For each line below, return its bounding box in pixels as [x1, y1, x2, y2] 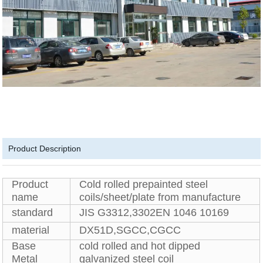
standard [12, 207, 53, 219]
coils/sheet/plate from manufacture [79, 191, 241, 204]
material [12, 224, 50, 237]
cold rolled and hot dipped [79, 240, 201, 252]
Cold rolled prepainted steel [79, 178, 208, 191]
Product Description [8, 144, 82, 154]
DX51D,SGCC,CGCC [79, 224, 181, 237]
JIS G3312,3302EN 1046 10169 [79, 207, 230, 219]
